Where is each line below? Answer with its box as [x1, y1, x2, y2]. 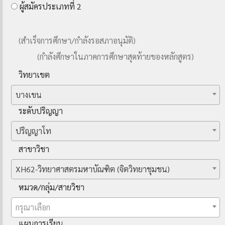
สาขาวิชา [19, 144, 49, 154]
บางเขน [16, 89, 42, 100]
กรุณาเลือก [16, 202, 50, 212]
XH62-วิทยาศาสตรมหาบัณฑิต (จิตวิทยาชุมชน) [16, 164, 170, 174]
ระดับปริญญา [19, 105, 63, 116]
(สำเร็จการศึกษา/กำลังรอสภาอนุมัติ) [19, 35, 136, 46]
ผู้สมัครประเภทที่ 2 [18, 1, 81, 12]
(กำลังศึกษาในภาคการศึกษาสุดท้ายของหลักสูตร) [11, 51, 194, 62]
